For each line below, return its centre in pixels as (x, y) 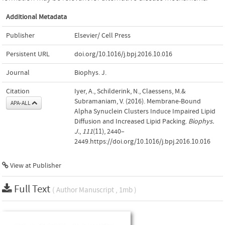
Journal (18, 73)
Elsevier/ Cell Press (102, 35)
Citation (18, 91)
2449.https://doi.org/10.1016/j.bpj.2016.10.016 (142, 141)
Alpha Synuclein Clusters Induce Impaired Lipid (145, 111)
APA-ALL (21, 103)
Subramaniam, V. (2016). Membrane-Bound (138, 101)
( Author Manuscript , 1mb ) (94, 190)
